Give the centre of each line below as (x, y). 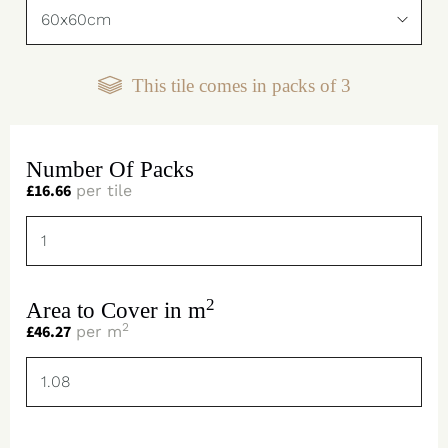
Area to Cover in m (116, 310)
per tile (101, 190)
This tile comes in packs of (236, 85)
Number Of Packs (110, 169)
